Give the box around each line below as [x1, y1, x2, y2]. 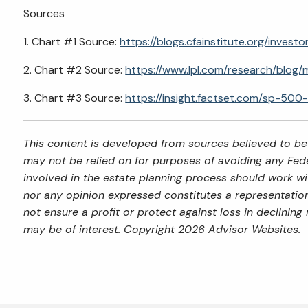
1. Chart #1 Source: [23, 34, 120, 49]
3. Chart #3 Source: [23, 90, 126, 105]
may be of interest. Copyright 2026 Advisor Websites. [23, 221, 301, 236]
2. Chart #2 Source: [23, 62, 126, 77]
